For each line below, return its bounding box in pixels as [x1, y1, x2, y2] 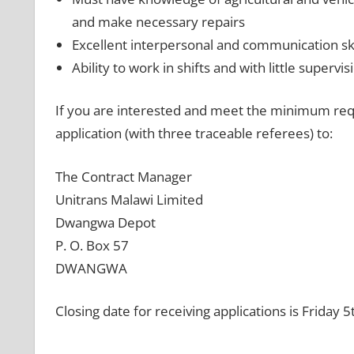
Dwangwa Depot [55, 213, 156, 232]
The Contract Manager [55, 167, 192, 186]
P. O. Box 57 [55, 235, 129, 254]
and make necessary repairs [71, 12, 245, 31]
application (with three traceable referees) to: [55, 124, 333, 143]
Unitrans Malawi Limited [55, 190, 203, 209]
